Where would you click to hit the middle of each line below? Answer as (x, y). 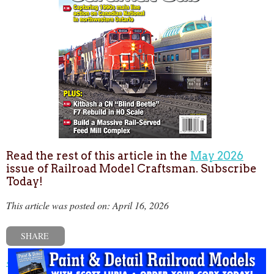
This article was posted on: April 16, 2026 (87, 206)
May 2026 (217, 156)
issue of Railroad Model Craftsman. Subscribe (131, 169)
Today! (24, 182)
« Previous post (36, 261)
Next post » (242, 261)
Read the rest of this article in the (98, 156)
